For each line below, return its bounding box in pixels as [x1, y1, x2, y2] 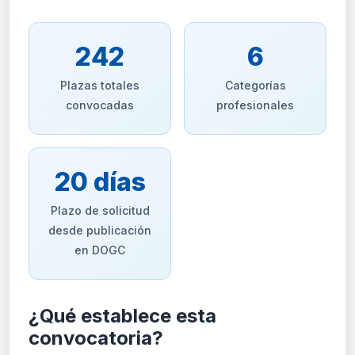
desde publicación [48, 223, 151, 237]
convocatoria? [29, 326, 163, 349]
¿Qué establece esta [29, 303, 216, 327]
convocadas [66, 97, 134, 112]
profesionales [216, 97, 294, 112]
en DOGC [74, 242, 125, 257]
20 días [54, 166, 146, 197]
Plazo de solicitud [50, 203, 150, 217]
